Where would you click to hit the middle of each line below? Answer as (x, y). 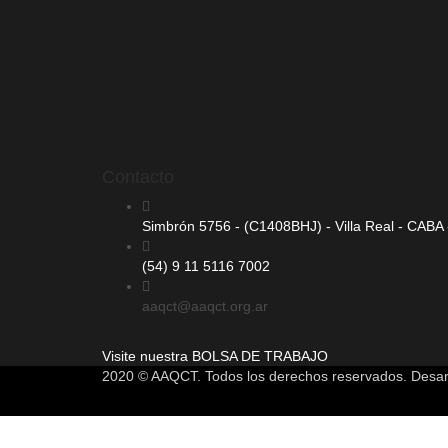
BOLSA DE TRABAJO (260, 356)
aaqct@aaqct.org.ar (205, 306)
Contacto (138, 177)
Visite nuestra (147, 356)
